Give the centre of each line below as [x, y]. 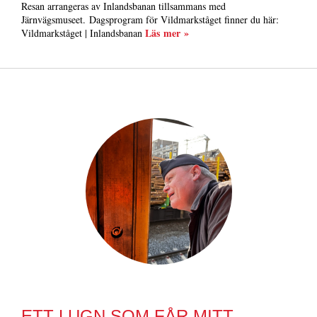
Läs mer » [167, 33]
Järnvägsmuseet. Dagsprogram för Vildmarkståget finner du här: [150, 19]
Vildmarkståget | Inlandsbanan [83, 33]
